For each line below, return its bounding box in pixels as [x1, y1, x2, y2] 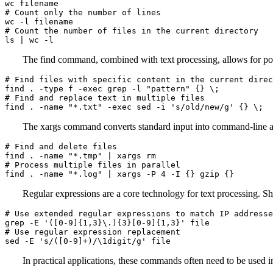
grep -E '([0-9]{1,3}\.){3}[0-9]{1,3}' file [5, 218, 210, 227]
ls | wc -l [5, 35, 54, 44]
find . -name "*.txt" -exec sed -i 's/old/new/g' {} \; [5, 102, 263, 112]
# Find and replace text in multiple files [5, 93, 205, 102]
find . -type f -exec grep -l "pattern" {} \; [5, 84, 219, 93]
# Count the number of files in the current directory [5, 26, 258, 35]
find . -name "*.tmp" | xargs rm [5, 151, 156, 160]
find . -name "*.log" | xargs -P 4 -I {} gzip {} [5, 169, 234, 179]
